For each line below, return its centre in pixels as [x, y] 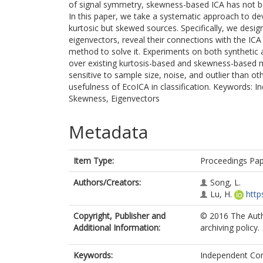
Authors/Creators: [107, 182]
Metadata [108, 132]
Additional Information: [117, 227]
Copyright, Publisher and [119, 216]
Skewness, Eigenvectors [114, 98]
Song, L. [225, 182]
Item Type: [94, 161]
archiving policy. [230, 227]
